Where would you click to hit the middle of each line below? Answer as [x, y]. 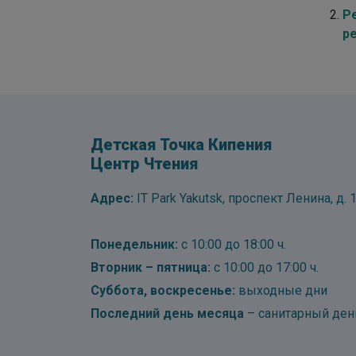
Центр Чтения [144, 164]
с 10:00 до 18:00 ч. [232, 244]
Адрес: [112, 198]
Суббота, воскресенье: [163, 290]
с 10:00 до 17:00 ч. [266, 267]
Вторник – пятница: [152, 267]
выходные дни [281, 290]
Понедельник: [134, 244]
